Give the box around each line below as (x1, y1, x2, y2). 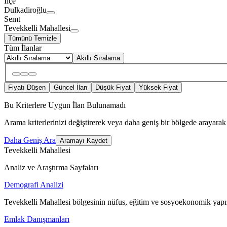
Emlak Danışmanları (4, 215, 69, 224)
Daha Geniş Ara (4, 136, 56, 145)
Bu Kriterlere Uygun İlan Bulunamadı (4, 101, 126, 110)
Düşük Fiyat (95, 84, 131, 92)
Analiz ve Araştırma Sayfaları (4, 163, 98, 172)
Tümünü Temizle (8, 34, 57, 42)
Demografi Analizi (4, 180, 63, 190)
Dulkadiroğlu (4, 5, 47, 14)
